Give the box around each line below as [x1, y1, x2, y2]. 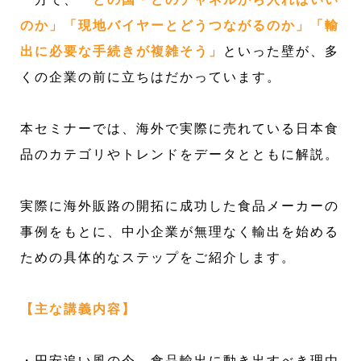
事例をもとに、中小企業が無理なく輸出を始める [20, 225, 340, 239]
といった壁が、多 [223, 44, 340, 59]
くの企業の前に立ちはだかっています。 [20, 70, 282, 85]
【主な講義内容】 [20, 302, 137, 317]
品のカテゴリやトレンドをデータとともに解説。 [20, 147, 340, 162]
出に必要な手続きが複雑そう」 [20, 44, 224, 59]
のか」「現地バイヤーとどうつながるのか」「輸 [20, 19, 340, 33]
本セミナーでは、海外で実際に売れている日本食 [20, 122, 340, 136]
